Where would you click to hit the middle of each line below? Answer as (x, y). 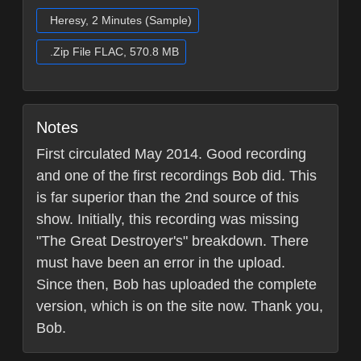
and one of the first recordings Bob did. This (176, 176)
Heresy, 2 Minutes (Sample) (121, 21)
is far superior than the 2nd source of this (168, 198)
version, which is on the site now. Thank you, (180, 307)
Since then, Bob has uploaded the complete (176, 285)
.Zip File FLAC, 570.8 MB (114, 52)
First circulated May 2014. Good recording (171, 154)
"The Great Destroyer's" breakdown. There (172, 241)
